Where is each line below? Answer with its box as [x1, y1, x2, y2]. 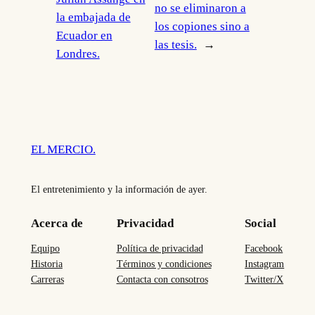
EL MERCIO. [30, 143, 96, 157]
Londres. [56, 46, 100, 60]
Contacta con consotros [116, 273, 208, 285]
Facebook [245, 242, 283, 254]
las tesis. [154, 37, 197, 51]
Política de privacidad [116, 242, 203, 254]
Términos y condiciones [116, 257, 212, 269]
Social [245, 216, 277, 230]
